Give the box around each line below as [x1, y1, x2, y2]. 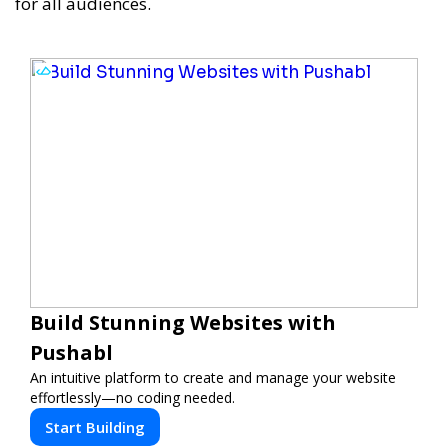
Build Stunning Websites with [30, 309, 336, 337]
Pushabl [30, 339, 113, 367]
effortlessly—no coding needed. [30, 388, 235, 408]
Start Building [45, 417, 145, 438]
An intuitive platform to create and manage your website [30, 368, 396, 388]
